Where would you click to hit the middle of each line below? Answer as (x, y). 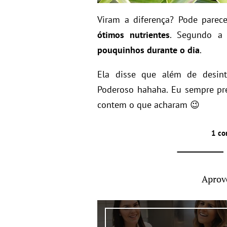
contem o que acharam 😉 (148, 105)
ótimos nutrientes (134, 35)
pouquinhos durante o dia (148, 50)
